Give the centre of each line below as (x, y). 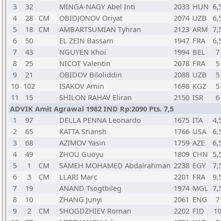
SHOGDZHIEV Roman (95, 211)
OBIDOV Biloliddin (91, 74)
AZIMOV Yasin (82, 143)
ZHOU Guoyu (81, 154)
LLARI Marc (78, 177)
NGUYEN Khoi (83, 52)
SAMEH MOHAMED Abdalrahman (115, 165)
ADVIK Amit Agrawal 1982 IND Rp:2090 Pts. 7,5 (92, 109)
